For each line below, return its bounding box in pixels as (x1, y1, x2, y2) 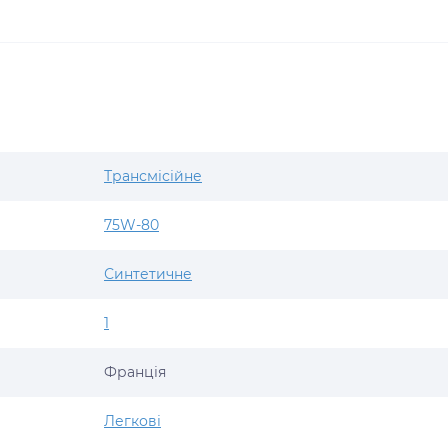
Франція (104, 363, 166, 381)
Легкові (104, 412, 161, 430)
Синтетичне (104, 265, 192, 283)
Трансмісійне (104, 167, 202, 185)
